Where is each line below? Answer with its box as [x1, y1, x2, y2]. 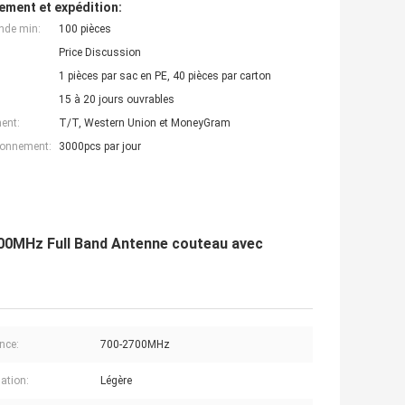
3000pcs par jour [59, 140, 141, 154]
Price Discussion [59, 46, 141, 60]
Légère [100, 374, 132, 388]
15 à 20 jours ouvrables [59, 93, 174, 107]
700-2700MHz [100, 338, 170, 352]
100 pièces [59, 23, 111, 36]
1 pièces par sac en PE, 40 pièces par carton [59, 70, 271, 83]
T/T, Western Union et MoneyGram [59, 117, 231, 130]
